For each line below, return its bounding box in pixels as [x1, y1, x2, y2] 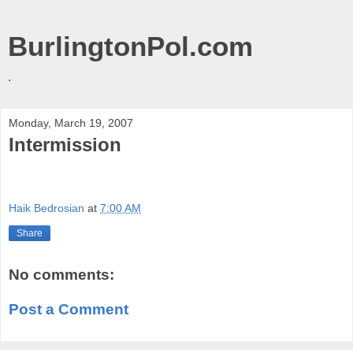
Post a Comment [9, 300, 128, 318]
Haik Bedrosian [9, 202, 84, 215]
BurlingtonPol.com [8, 32, 253, 61]
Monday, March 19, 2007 [9, 117, 133, 129]
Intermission [9, 134, 121, 155]
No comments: [9, 266, 114, 284]
